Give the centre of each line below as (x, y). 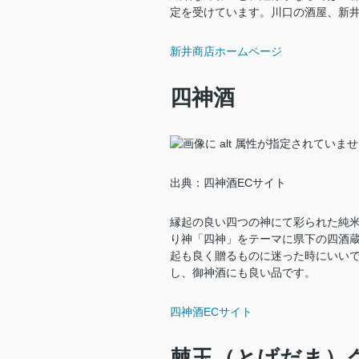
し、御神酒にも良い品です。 (243, 273)
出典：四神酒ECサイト (228, 183)
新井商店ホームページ (226, 52)
